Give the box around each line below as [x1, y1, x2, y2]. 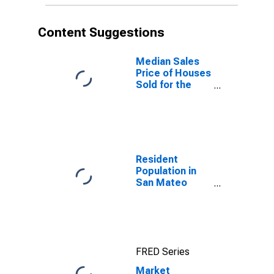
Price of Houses [136, 67, 211, 79]
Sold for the [136, 79, 191, 91]
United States [136, 91, 202, 102]
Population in [136, 165, 196, 177]
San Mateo [136, 177, 187, 188]
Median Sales [136, 56, 199, 67]
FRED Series [136, 246, 190, 257]
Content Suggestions [38, 25, 165, 40]
